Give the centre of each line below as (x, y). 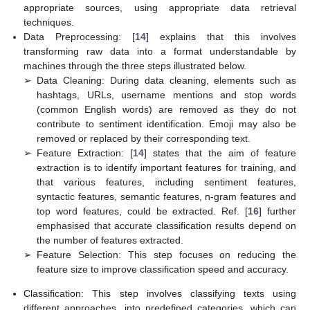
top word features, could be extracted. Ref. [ (143, 211)
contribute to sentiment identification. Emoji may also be (166, 124)
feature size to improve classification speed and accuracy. (163, 269)
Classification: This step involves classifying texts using (160, 294)
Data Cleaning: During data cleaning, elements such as (166, 80)
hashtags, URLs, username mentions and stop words (166, 94)
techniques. (49, 22)
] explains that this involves (221, 36)
